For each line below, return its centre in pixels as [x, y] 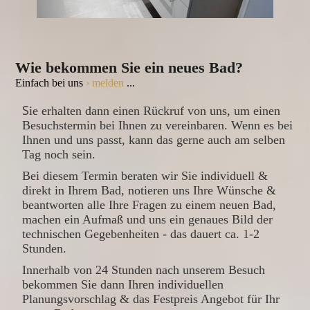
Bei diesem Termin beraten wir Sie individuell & [145, 176]
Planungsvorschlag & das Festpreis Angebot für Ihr [151, 299]
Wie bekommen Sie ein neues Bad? [131, 68]
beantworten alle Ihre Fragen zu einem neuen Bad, [149, 205]
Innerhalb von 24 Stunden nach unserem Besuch [144, 270]
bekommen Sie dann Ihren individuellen [123, 285]
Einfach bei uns [51, 83]
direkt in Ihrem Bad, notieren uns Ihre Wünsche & [149, 191]
